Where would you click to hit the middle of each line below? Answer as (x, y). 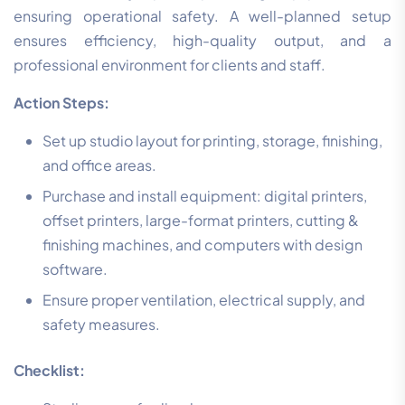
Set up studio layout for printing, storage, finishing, (212, 141)
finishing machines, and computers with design (202, 245)
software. (75, 269)
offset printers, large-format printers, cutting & (201, 221)
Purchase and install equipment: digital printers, (205, 196)
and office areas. (99, 165)
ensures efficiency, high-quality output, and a (202, 41)
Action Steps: (61, 103)
